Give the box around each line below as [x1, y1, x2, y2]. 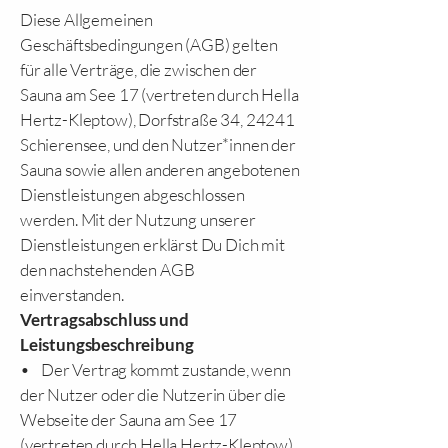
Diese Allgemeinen [20, 9, 154, 30]
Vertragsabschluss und [20, 309, 189, 330]
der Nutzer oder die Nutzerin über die [20, 384, 286, 405]
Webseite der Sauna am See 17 [20, 409, 238, 430]
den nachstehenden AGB [20, 259, 195, 280]
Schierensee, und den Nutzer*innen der [20, 134, 296, 155]
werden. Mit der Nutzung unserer [20, 209, 256, 230]
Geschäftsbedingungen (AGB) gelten [20, 34, 278, 55]
